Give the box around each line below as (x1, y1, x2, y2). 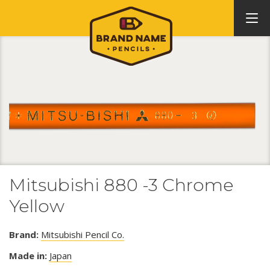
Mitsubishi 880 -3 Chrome (9, 174, 234, 195)
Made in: (9, 249, 47, 262)
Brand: (9, 228, 39, 240)
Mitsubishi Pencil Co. (41, 228, 124, 240)
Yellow (9, 195, 64, 216)
